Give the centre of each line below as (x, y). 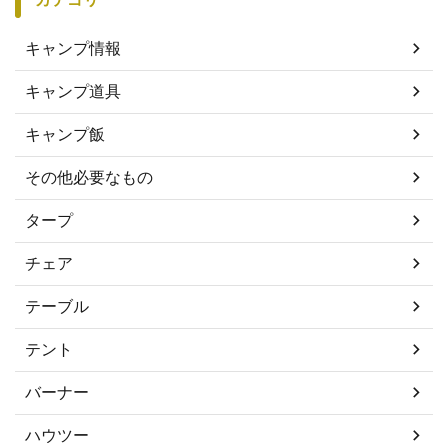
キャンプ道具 (73, 90)
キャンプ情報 (73, 47)
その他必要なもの (89, 176)
